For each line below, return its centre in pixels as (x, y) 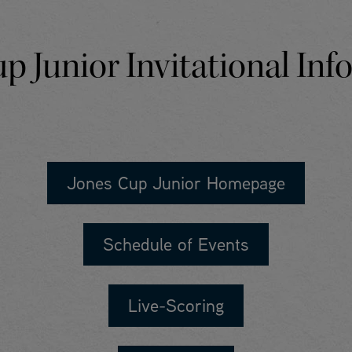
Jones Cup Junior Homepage (176, 183)
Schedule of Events (176, 244)
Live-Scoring (176, 305)
